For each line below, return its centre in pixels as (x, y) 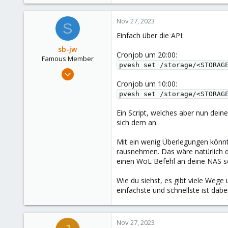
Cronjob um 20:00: (147, 55)
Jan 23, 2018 (88, 70)
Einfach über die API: (150, 35)
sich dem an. (137, 122)
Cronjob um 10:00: (147, 84)
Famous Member (67, 59)
